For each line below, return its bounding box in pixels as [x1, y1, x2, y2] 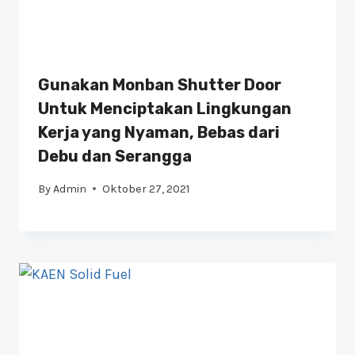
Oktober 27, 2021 [102, 181, 190, 196]
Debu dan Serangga [38, 147, 192, 166]
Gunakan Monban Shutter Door [38, 75, 281, 95]
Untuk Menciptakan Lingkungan [38, 99, 292, 119]
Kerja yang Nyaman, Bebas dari [38, 123, 280, 143]
